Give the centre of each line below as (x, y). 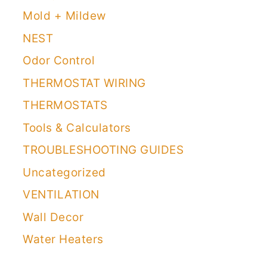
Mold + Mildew (64, 16)
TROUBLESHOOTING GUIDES (103, 150)
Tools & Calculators (77, 128)
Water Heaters (63, 240)
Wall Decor (53, 217)
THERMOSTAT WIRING (84, 83)
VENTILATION (61, 195)
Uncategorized (64, 172)
